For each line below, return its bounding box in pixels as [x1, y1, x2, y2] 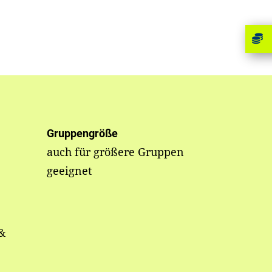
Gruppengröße [46, 127, 118, 140]
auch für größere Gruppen [46, 144, 184, 159]
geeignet [46, 163, 92, 178]
